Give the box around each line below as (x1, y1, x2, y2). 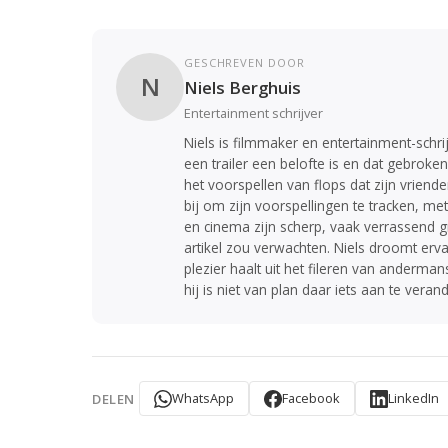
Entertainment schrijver (184, 104, 323, 123)
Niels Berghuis (184, 76, 301, 100)
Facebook (281, 389, 340, 408)
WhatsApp (171, 389, 234, 408)
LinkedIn (387, 389, 439, 408)
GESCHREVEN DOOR (184, 55, 305, 71)
